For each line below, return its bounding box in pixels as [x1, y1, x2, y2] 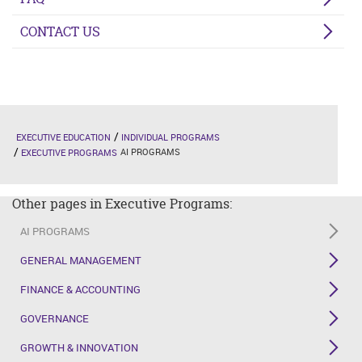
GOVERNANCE [20, 310, 89, 326]
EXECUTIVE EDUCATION [16, 130, 111, 143]
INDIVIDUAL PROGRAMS [121, 130, 220, 143]
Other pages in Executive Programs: [12, 194, 232, 213]
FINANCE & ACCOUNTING [20, 281, 141, 297]
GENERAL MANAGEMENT [20, 252, 141, 267]
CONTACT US [20, 22, 100, 40]
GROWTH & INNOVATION [20, 339, 138, 355]
